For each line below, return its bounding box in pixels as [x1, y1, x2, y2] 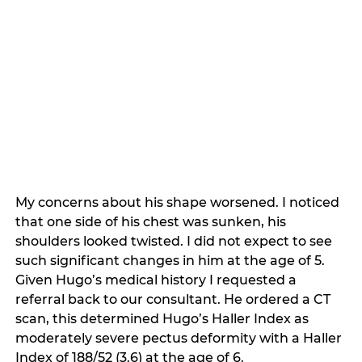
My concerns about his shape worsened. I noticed [15, 195, 343, 211]
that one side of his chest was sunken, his [15, 214, 290, 230]
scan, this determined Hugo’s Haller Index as [15, 311, 313, 327]
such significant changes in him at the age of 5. [15, 253, 329, 269]
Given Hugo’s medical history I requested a [15, 272, 301, 288]
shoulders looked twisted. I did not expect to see [15, 234, 336, 250]
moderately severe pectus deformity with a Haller [15, 330, 346, 347]
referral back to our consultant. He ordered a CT [15, 292, 335, 308]
